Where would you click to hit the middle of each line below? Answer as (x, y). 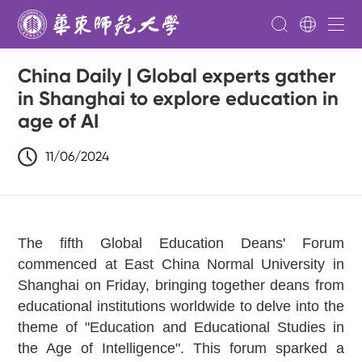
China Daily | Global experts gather (177, 76)
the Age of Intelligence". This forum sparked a (181, 348)
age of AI (59, 121)
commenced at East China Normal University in (181, 264)
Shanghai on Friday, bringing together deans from (181, 285)
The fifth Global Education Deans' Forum (181, 243)
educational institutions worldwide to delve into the (181, 306)
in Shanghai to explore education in (179, 98)
